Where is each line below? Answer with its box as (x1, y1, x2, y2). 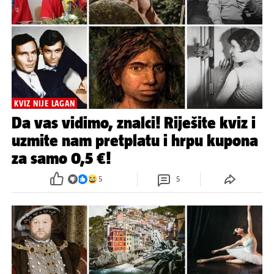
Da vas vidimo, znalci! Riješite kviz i (12, 113, 256, 132)
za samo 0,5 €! (12, 148, 111, 168)
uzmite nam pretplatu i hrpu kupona (12, 130, 258, 150)
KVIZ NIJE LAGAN (14, 98, 75, 108)
